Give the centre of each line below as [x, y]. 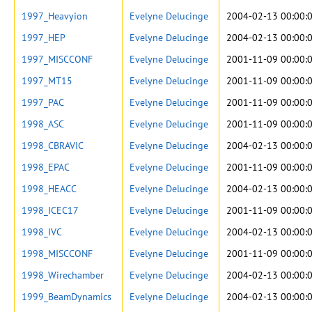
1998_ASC [43, 124]
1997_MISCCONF [57, 59]
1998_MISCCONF [57, 253]
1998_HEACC [49, 189]
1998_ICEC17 [50, 210]
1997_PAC [43, 102]
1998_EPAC [46, 167]
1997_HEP [44, 38]
